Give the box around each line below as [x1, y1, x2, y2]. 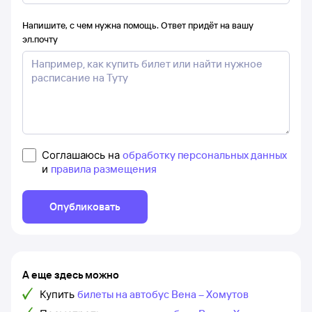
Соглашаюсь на [42, 148, 123, 162]
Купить [40, 288, 75, 301]
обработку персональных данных [123, 148, 287, 162]
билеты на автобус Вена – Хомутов [77, 288, 249, 301]
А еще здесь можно [22, 268, 119, 281]
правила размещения [51, 162, 157, 175]
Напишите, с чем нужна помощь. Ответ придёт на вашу [22, 19, 253, 31]
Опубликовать [49, 200, 120, 213]
